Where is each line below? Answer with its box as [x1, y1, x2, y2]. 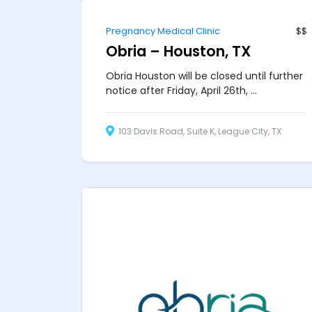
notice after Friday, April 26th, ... [106, 83, 257, 97]
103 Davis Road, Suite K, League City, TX [116, 125, 281, 137]
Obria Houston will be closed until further [106, 68, 303, 83]
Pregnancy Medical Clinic [106, 24, 220, 38]
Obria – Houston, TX [106, 40, 251, 61]
